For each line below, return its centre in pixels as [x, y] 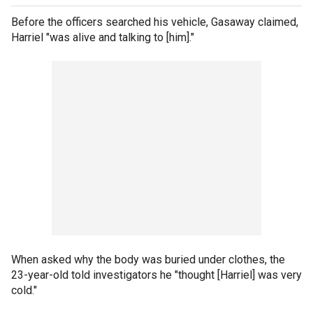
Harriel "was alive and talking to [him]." [103, 37]
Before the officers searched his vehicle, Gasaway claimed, [155, 22]
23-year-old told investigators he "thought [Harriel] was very [156, 275]
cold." [26, 290]
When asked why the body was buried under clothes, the [148, 259]
